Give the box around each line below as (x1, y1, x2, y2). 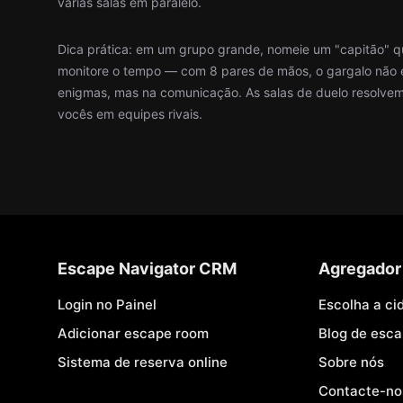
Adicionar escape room (58, 325, 209, 342)
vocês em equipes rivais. (58, 106, 202, 121)
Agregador (318, 259, 401, 278)
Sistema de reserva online (58, 354, 228, 371)
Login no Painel (58, 296, 157, 313)
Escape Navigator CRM (58, 259, 237, 278)
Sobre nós (318, 354, 384, 371)
